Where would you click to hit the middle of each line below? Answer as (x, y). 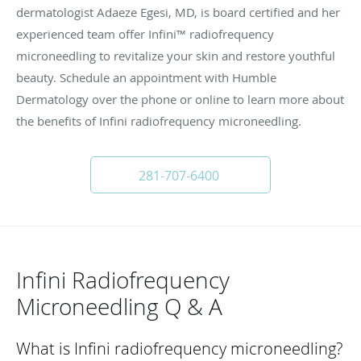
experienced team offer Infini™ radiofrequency (145, 34)
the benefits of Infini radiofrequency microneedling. (159, 121)
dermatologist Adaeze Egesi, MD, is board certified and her (178, 12)
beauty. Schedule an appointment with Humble (146, 78)
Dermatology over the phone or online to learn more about (180, 100)
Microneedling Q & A (119, 307)
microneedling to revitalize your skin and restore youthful (176, 56)
